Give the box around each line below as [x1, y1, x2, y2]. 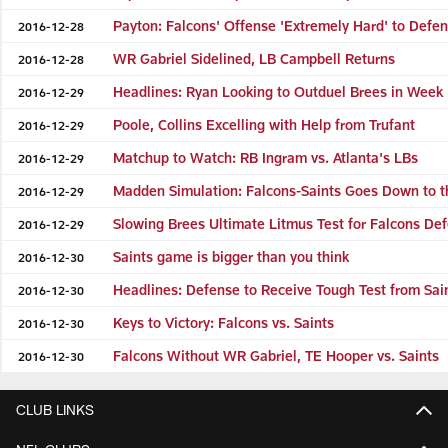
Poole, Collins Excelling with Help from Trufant [113, 115, 416, 133]
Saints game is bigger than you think [113, 247, 350, 265]
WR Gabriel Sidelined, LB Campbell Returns [113, 49, 396, 67]
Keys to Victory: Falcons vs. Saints [113, 313, 335, 331]
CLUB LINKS [16, 401, 94, 419]
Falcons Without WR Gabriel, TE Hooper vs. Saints [113, 346, 440, 364]
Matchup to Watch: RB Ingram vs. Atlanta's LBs [113, 148, 419, 166]
